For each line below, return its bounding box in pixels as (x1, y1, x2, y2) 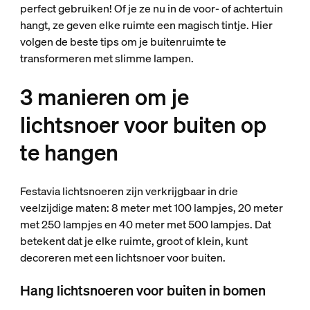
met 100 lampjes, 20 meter (152, 200, 283, 215)
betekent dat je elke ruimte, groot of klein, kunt (19, 233, 248, 248)
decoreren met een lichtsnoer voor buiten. (19, 250, 228, 265)
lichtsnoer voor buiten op (19, 110, 266, 139)
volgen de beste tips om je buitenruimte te (19, 34, 226, 49)
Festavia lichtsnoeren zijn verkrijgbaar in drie (19, 183, 238, 199)
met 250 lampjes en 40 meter (19, 217, 167, 232)
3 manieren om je (19, 82, 189, 111)
